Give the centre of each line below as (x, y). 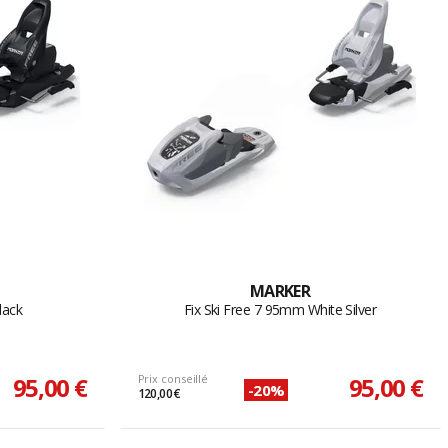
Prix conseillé (173, 379)
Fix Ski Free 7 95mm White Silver (280, 310)
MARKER (280, 291)
